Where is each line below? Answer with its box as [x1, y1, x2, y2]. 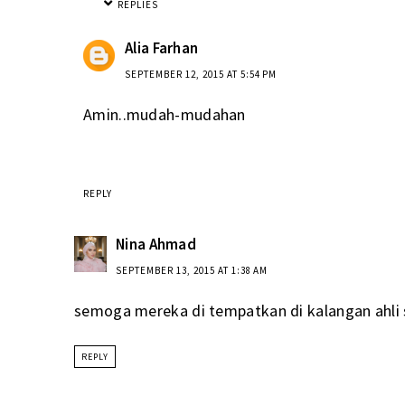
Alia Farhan [125, 38, 199, 59]
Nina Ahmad [116, 233, 196, 254]
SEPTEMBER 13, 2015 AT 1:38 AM [116, 263, 268, 277]
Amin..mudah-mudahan [83, 104, 246, 126]
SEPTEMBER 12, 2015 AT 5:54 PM [125, 68, 277, 81]
